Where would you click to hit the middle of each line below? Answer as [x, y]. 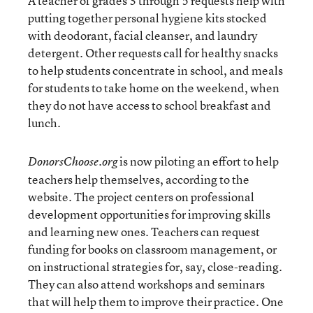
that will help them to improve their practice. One [156, 301]
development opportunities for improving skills [149, 214]
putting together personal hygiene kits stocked [147, 18]
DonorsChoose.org [73, 161]
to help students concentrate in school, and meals [155, 70]
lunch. [44, 123]
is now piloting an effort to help [198, 161]
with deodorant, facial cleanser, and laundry [143, 35]
